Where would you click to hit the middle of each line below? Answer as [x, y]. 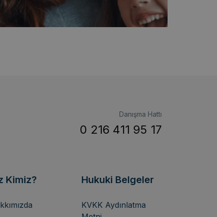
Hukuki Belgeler [118, 179]
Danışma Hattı [140, 114]
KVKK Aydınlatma [114, 205]
